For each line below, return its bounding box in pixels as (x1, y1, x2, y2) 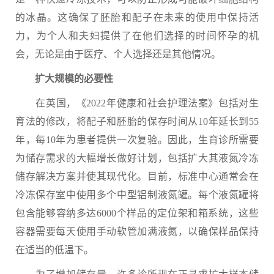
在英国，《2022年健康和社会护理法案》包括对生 (15, 98, 259, 108)
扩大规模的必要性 (15, 73, 113, 84)
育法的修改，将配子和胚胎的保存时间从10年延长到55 (15, 116, 259, 127)
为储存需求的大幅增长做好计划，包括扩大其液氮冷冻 (15, 153, 259, 163)
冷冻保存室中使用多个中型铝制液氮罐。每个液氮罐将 (15, 190, 259, 200)
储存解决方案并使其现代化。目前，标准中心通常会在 (15, 171, 259, 182)
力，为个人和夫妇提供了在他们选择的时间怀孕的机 (15, 31, 259, 41)
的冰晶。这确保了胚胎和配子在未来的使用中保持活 (15, 12, 259, 23)
